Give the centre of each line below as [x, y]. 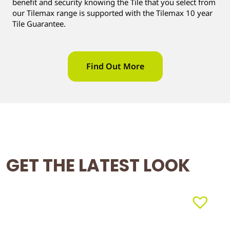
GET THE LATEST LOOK [98, 165]
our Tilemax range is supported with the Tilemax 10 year [112, 13]
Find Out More [115, 66]
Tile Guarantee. [39, 24]
